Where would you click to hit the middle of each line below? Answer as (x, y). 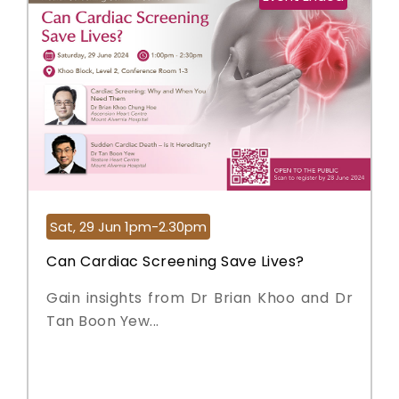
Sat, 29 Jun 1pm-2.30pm (128, 227)
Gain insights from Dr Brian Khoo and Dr (199, 298)
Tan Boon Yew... (103, 321)
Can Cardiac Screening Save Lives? (175, 261)
